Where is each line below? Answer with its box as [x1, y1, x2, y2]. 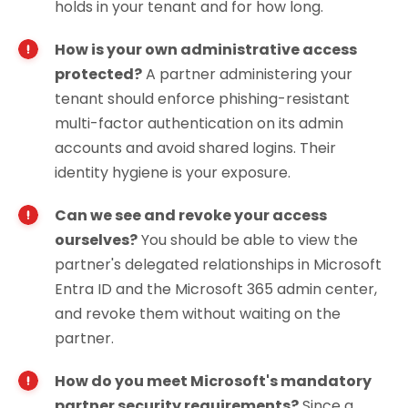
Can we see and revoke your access [55, 204, 327, 226]
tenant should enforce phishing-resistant [55, 87, 350, 109]
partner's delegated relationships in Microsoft [55, 253, 382, 275]
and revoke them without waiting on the [55, 302, 341, 324]
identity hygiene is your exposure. [55, 161, 291, 183]
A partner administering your [142, 63, 352, 85]
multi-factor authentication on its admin [55, 112, 343, 134]
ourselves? [55, 229, 138, 250]
